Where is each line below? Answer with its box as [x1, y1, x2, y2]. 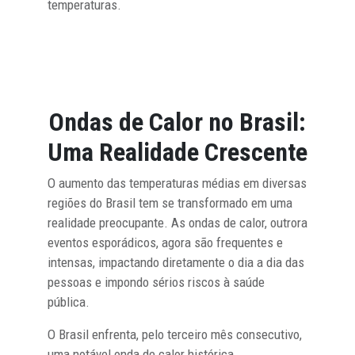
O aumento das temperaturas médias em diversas [48, 174, 307, 191]
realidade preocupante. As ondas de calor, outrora [48, 214, 307, 231]
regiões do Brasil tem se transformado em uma [48, 194, 292, 211]
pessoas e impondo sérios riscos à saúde [48, 273, 265, 290]
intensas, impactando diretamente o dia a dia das [48, 254, 304, 270]
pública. [48, 293, 90, 310]
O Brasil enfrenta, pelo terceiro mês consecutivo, [48, 326, 302, 342]
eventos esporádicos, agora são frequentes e [48, 234, 283, 250]
